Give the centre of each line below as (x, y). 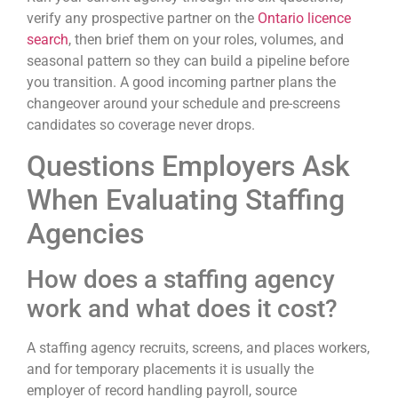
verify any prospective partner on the (142, 19)
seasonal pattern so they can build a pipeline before (188, 61)
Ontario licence (304, 19)
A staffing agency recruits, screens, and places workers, (198, 347)
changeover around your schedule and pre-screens (183, 104)
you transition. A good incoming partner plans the (181, 83)
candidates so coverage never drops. (141, 125)
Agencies (85, 233)
